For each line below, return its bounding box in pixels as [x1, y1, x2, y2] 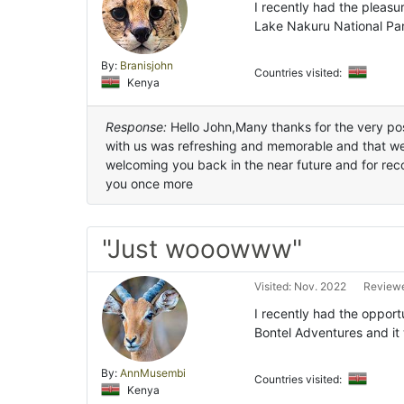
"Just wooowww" [102, 233, 302, 264]
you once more [106, 175, 193, 191]
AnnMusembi [120, 365, 186, 380]
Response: [106, 118, 167, 134]
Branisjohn [120, 59, 173, 73]
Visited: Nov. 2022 [254, 279, 346, 293]
